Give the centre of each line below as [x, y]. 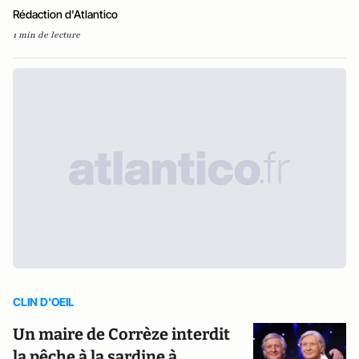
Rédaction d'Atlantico [65, 14]
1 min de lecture [46, 35]
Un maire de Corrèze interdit [121, 335]
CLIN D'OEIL [44, 302]
